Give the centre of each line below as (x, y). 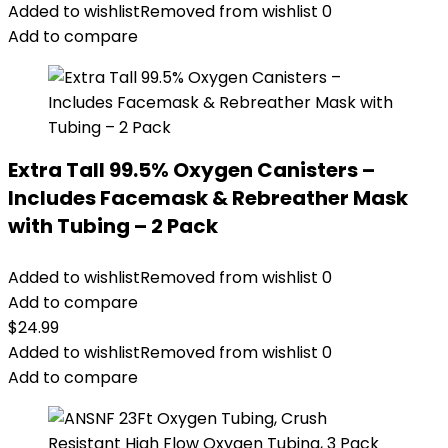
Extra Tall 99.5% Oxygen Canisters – (191, 170)
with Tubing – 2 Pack (113, 226)
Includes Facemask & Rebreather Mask (208, 198)
